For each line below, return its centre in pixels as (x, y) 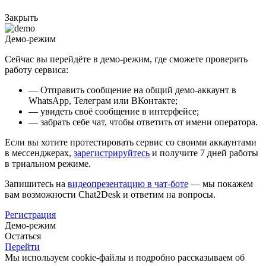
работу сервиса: (37, 70)
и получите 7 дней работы (204, 153)
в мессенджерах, (39, 153)
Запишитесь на (36, 184)
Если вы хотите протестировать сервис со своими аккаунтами (131, 142)
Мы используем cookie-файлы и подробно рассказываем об (125, 258)
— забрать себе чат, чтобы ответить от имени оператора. (143, 122)
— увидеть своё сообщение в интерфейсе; (114, 112)
